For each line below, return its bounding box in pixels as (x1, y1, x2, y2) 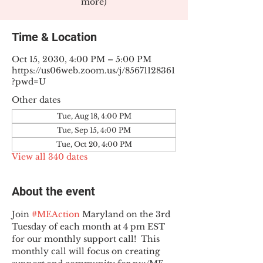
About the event (12, 184, 95, 198)
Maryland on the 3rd (80, 209, 173, 220)
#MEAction (32, 209, 80, 220)
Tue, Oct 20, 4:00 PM (56, 140, 132, 149)
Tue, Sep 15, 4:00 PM (57, 126, 131, 134)
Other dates (12, 95, 60, 105)
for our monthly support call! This (12, 234, 162, 244)
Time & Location (12, 30, 97, 44)
